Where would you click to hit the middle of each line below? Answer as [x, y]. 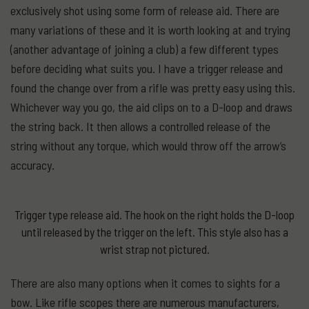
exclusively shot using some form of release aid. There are [145, 10]
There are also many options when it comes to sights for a [145, 283]
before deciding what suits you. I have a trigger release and [147, 68]
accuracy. [32, 165]
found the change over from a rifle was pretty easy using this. [153, 87]
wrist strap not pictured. [154, 249]
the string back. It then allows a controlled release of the [140, 126]
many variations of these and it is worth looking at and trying [150, 29]
